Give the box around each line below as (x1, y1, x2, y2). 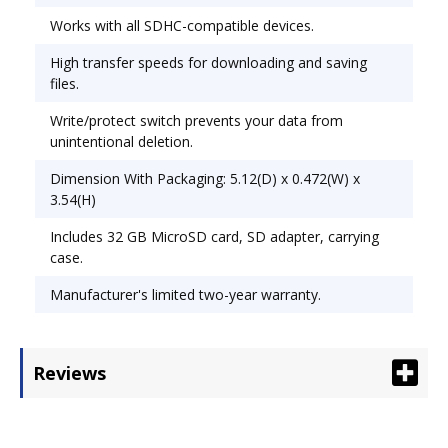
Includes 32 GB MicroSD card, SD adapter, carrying (50, 226, 379, 246)
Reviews (33, 360, 106, 385)
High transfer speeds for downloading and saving (50, 52, 367, 72)
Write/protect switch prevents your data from (50, 110, 343, 130)
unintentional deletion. (50, 131, 193, 151)
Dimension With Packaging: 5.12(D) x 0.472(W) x (50, 168, 360, 188)
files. (50, 73, 79, 93)
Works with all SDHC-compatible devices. (50, 15, 314, 35)
